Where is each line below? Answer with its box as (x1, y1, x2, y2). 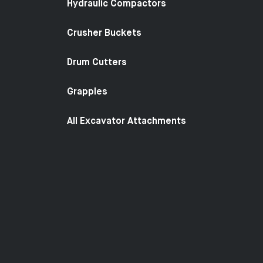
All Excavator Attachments (67, 116, 186, 126)
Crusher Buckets (67, 28, 141, 38)
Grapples (67, 87, 107, 97)
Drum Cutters (67, 58, 127, 68)
